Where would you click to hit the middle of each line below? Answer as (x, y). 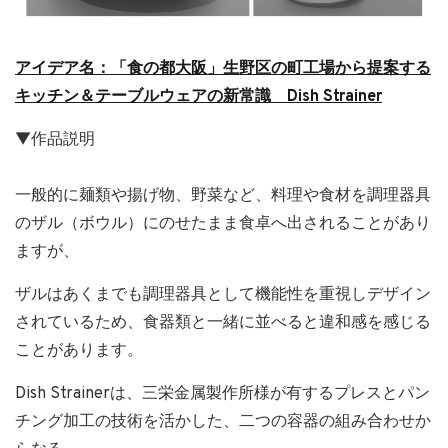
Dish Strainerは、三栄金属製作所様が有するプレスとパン (222, 394)
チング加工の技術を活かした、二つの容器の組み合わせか (223, 422)
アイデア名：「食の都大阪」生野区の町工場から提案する (223, 69)
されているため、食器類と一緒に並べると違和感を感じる (223, 323)
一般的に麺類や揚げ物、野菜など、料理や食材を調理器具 (223, 196)
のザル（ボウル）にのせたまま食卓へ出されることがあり (223, 224)
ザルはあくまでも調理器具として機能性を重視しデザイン (223, 295)
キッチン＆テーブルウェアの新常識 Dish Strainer (198, 97)
